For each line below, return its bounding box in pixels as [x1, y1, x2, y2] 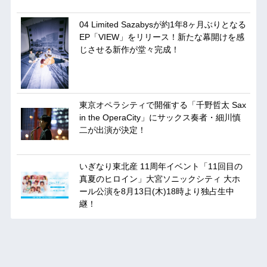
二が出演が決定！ [79, 125, 146, 135]
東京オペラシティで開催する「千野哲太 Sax [79, 100, 246, 110]
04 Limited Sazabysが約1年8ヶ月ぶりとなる [79, 20, 246, 30]
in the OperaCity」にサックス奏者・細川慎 [79, 113, 241, 123]
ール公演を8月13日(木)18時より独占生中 [79, 187, 234, 197]
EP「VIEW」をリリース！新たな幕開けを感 [79, 32, 244, 42]
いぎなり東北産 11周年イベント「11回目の [79, 162, 243, 172]
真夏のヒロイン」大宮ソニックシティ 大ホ [79, 174, 240, 184]
